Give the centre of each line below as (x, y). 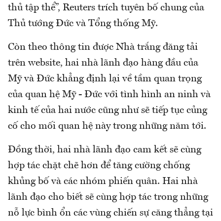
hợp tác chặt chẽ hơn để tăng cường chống (99, 166)
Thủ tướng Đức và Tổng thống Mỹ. (83, 23)
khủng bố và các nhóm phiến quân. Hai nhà (103, 181)
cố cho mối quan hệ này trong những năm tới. (107, 126)
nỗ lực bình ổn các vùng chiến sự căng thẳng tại (110, 213)
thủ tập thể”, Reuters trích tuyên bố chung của (106, 8)
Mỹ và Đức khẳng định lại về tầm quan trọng (105, 79)
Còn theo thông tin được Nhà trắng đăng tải (103, 47)
